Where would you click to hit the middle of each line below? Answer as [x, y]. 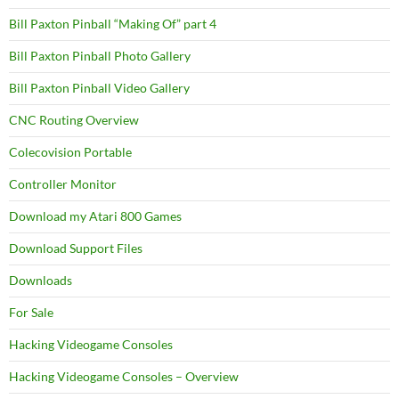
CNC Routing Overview [74, 120]
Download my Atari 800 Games [95, 216]
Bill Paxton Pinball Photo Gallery [100, 56]
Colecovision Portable [70, 152]
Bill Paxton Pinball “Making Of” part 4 [113, 24]
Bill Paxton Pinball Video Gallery [99, 88]
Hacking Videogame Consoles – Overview [124, 376]
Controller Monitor [63, 184]
